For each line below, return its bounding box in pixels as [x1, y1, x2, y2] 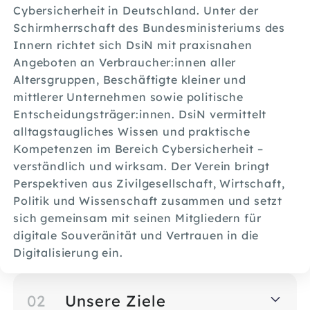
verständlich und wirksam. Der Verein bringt [13, 158, 271, 174]
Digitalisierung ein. [13, 245, 123, 260]
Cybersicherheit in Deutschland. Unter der [13, 3, 259, 18]
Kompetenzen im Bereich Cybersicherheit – [13, 141, 264, 156]
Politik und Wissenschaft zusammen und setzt [13, 193, 283, 208]
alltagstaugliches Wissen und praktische [13, 124, 250, 139]
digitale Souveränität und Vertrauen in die [13, 228, 259, 243]
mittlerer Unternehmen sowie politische [13, 89, 244, 104]
